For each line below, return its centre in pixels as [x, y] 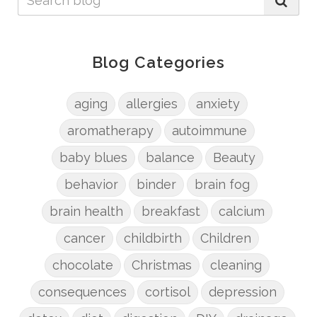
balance [170, 158]
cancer [84, 238]
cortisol [167, 292]
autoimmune [209, 131]
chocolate [83, 265]
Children [225, 238]
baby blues [93, 158]
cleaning [236, 265]
